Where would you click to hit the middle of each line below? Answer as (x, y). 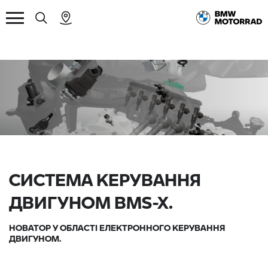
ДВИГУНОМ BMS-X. (91, 202)
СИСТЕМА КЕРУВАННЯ (105, 179)
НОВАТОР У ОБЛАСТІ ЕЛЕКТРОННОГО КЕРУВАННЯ (117, 228)
